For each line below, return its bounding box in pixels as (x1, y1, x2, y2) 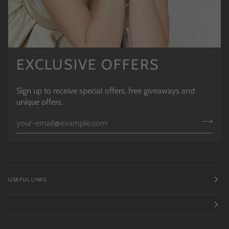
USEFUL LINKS (8, 176, 47, 183)
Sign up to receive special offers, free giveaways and (16, 85, 195, 96)
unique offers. (16, 96, 63, 107)
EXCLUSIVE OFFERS (16, 56, 159, 74)
